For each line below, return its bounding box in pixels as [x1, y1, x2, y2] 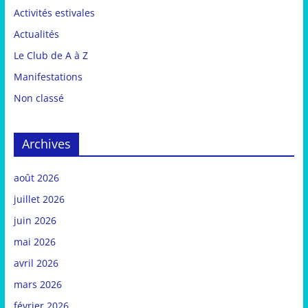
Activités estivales [13, 6, 95, 20]
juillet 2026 [13, 192, 65, 206]
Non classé [13, 91, 64, 105]
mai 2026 [13, 235, 56, 249]
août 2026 [13, 171, 59, 185]
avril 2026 [13, 256, 58, 270]
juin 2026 [13, 214, 56, 228]
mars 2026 [13, 278, 62, 291]
